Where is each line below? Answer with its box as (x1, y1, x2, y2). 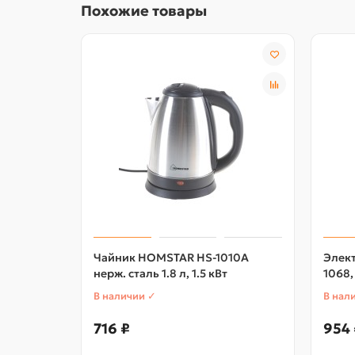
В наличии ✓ (94, 290, 156, 303)
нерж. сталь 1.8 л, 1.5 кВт (94, 266, 227, 281)
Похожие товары (81, 2, 207, 21)
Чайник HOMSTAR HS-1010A (94, 250, 249, 265)
